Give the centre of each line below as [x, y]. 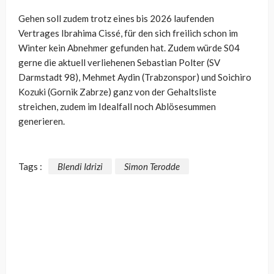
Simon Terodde [152, 166]
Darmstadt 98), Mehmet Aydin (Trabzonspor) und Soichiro [135, 77]
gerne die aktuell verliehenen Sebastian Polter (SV [119, 62]
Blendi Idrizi [80, 166]
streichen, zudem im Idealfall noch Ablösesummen [117, 106]
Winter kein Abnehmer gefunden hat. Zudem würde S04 [129, 47]
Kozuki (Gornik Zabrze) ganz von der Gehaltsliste [117, 91]
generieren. [42, 121]
